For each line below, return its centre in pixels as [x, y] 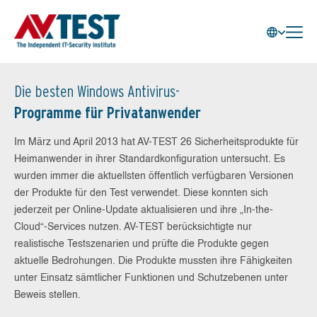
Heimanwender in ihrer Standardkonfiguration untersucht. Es [150, 159]
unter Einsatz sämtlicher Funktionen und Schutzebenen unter [151, 278]
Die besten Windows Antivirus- [97, 91]
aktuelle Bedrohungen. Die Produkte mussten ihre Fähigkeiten [153, 261]
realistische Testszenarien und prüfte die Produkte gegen [142, 244]
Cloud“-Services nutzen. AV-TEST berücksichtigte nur [133, 227]
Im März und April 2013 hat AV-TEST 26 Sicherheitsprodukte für [156, 142]
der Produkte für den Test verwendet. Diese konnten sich [141, 193]
